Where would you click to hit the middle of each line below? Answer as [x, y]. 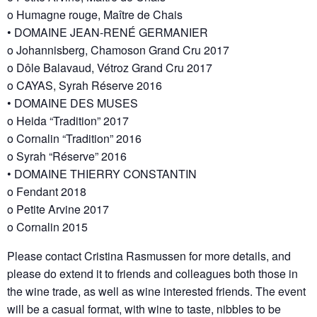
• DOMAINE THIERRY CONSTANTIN [102, 173]
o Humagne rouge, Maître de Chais [95, 14]
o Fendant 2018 [47, 191]
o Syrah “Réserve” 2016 [67, 156]
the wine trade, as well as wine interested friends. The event [156, 291]
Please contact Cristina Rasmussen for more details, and [149, 255]
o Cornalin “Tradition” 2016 [74, 138]
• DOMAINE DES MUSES [73, 103]
